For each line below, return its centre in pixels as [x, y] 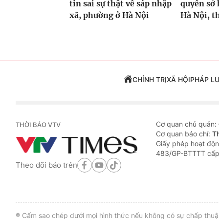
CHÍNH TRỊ [149, 80]
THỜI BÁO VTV [38, 125]
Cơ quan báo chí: [184, 134]
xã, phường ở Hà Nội [109, 15]
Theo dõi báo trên [46, 165]
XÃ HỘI [178, 80]
